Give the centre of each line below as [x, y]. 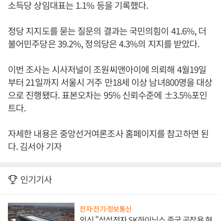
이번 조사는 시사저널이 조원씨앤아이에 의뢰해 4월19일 [107, 69]
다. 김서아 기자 [35, 146]
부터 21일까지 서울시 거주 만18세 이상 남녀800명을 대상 [110, 82]
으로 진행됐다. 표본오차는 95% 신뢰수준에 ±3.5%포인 [108, 95]
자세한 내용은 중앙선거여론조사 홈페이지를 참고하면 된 [108, 133]
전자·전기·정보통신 [106, 209]
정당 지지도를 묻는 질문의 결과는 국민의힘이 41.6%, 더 [107, 31]
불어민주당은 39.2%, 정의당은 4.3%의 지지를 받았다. [104, 44]
